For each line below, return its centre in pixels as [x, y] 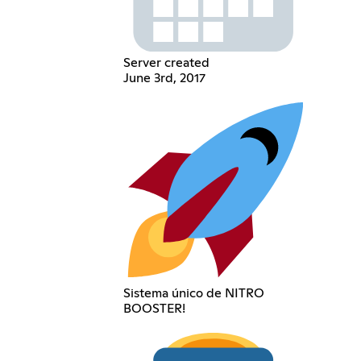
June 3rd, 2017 [164, 79]
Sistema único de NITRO [193, 293]
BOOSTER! [154, 308]
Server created [166, 63]
